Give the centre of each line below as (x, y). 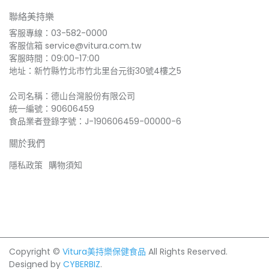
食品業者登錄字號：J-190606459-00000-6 (95, 121)
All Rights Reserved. (188, 251)
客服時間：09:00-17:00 (54, 58)
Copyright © (35, 251)
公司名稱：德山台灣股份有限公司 (72, 96)
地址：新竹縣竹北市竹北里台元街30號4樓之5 (95, 71)
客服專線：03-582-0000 (58, 33)
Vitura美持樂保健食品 (104, 251)
